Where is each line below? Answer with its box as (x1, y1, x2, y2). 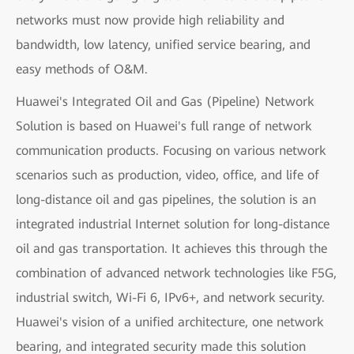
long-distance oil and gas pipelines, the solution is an (16, 191, 316, 207)
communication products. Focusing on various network (16, 142, 326, 158)
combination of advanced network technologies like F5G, (16, 265, 337, 281)
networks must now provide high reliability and (16, 12, 284, 28)
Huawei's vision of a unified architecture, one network (16, 314, 323, 330)
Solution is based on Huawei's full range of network (16, 118, 311, 134)
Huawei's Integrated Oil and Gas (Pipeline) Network (16, 93, 314, 109)
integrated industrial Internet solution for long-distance (16, 216, 330, 232)
